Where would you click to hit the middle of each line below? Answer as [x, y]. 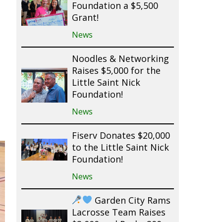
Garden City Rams [131, 201]
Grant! [85, 18]
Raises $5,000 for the [116, 71]
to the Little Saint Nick [120, 148]
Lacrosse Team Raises [118, 213]
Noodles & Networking [120, 59]
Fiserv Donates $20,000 [121, 136]
